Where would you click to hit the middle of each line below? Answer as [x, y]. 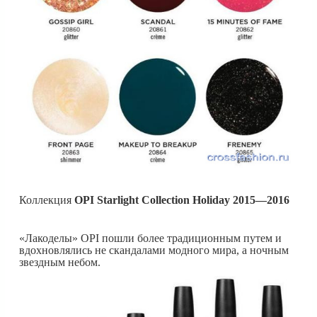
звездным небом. [60, 262]
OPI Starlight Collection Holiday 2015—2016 [182, 200]
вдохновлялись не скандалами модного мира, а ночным [154, 250]
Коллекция [47, 200]
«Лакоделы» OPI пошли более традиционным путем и [150, 238]
